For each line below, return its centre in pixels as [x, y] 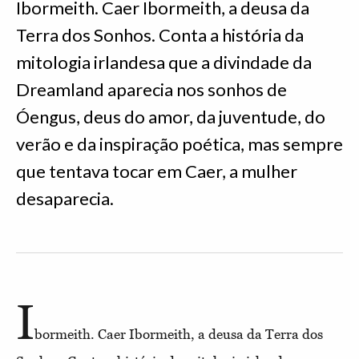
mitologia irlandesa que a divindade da [164, 62]
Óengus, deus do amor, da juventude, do [171, 117]
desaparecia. [65, 198]
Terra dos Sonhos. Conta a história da [160, 35]
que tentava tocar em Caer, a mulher [157, 171]
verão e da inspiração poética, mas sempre [179, 144]
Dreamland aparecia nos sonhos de [151, 89]
